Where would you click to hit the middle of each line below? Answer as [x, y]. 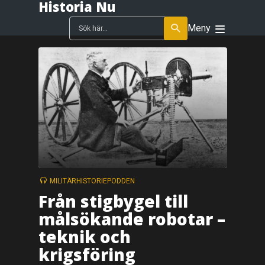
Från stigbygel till [113, 201]
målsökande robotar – [132, 219]
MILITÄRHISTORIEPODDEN [92, 181]
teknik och [84, 236]
